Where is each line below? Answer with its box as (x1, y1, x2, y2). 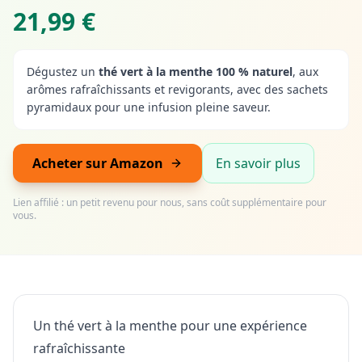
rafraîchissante (33, 339, 125, 358)
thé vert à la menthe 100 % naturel (99, 64, 293, 80)
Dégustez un (27, 64, 99, 80)
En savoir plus (216, 154, 301, 173)
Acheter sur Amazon (32, 154, 163, 173)
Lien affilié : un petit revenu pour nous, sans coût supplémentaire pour (13, 196, 326, 210)
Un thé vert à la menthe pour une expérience (33, 317, 307, 335)
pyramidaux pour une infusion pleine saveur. (27, 99, 271, 116)
